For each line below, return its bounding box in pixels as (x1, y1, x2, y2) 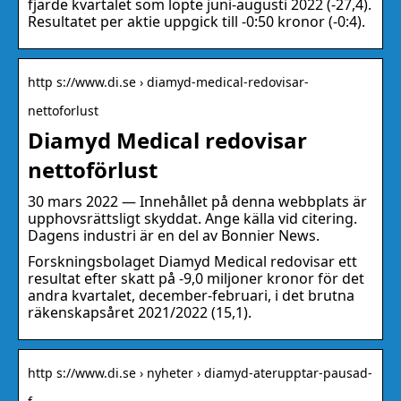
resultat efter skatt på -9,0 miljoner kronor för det (28, 269, 364, 289)
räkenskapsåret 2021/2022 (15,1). (28, 303, 252, 323)
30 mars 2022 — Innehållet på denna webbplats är (28, 192, 367, 212)
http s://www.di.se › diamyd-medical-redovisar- (28, 73, 309, 91)
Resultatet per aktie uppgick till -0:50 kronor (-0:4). (28, 12, 365, 32)
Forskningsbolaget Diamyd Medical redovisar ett (28, 252, 357, 272)
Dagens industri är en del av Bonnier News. (28, 226, 320, 246)
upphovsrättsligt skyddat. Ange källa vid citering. (28, 209, 357, 229)
